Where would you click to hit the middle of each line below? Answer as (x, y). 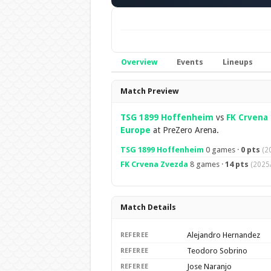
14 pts (237, 164)
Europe (135, 130)
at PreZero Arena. (184, 130)
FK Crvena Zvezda (154, 164)
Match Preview (149, 91)
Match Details (148, 207)
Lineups (237, 62)
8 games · (206, 164)
